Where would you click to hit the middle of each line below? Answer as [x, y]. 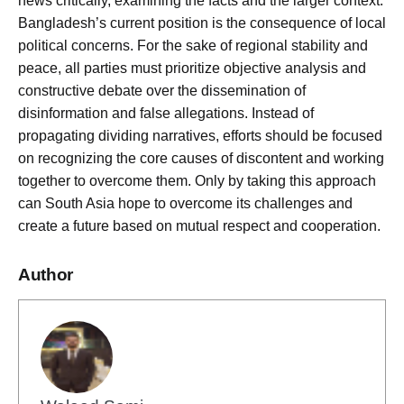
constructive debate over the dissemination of [162, 90]
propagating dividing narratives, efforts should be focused [200, 135]
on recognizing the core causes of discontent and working [201, 158]
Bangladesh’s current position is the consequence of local [202, 23]
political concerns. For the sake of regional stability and [193, 45]
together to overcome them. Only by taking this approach [197, 180]
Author [46, 274]
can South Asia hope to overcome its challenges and [185, 203]
